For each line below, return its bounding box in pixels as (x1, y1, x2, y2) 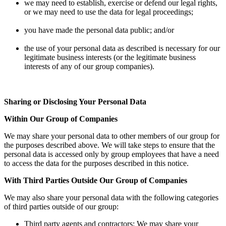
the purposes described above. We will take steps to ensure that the (4, 140, 215, 149)
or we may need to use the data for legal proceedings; (24, 7, 193, 16)
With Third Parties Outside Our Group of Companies (4, 176, 187, 185)
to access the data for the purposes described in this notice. (4, 158, 189, 167)
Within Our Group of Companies (4, 114, 118, 123)
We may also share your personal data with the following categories (4, 193, 218, 202)
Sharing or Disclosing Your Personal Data (4, 97, 146, 106)
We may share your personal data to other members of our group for (4, 131, 219, 140)
